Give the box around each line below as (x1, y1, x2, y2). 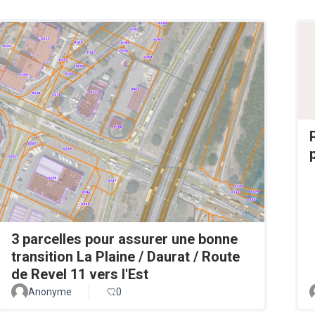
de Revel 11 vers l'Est (11, 266, 148, 283)
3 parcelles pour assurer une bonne (11, 231, 238, 248)
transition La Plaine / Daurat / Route (11, 248, 240, 266)
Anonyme (28, 286, 72, 298)
